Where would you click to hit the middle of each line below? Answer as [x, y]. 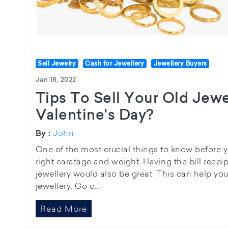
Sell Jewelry [57, 64]
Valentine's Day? [94, 115]
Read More [63, 209]
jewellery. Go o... [68, 186]
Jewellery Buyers [180, 64]
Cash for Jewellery [115, 64]
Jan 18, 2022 [56, 80]
